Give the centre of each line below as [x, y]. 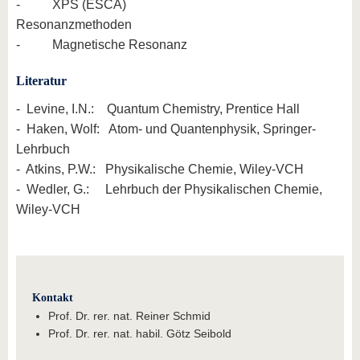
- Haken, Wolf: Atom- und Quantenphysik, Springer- [166, 129]
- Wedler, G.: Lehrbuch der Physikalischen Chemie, [169, 190]
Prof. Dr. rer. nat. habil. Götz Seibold [140, 334]
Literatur [41, 81]
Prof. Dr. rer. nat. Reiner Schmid [129, 316]
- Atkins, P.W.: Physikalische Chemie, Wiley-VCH [160, 170]
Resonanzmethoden [74, 25]
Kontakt [53, 298]
